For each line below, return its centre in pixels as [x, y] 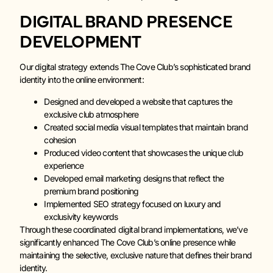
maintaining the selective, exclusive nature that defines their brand [136, 255]
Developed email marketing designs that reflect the [134, 178]
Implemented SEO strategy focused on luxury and [133, 204]
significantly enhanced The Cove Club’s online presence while [128, 242]
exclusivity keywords [81, 216]
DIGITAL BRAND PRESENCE [126, 20]
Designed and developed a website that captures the [138, 101]
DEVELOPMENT [80, 41]
